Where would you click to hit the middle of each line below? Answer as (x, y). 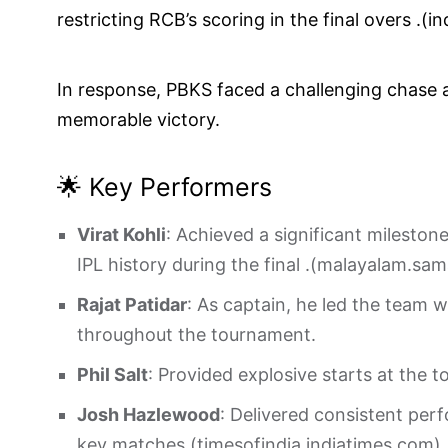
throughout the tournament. (196, 334)
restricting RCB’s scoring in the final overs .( (242, 19)
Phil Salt (112, 374)
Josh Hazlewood (148, 414)
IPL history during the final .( (197, 264)
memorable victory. (138, 119)
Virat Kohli (121, 234)
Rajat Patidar (132, 304)
